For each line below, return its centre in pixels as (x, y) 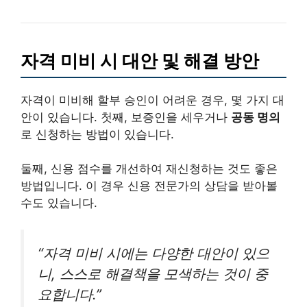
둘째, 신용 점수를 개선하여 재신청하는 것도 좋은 (149, 169)
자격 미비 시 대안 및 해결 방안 (140, 60)
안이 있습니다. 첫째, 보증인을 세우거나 (126, 117)
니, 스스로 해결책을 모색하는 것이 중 (153, 273)
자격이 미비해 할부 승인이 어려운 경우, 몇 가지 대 (152, 100)
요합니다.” (70, 294)
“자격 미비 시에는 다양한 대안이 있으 (153, 253)
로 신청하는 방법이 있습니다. (97, 134)
